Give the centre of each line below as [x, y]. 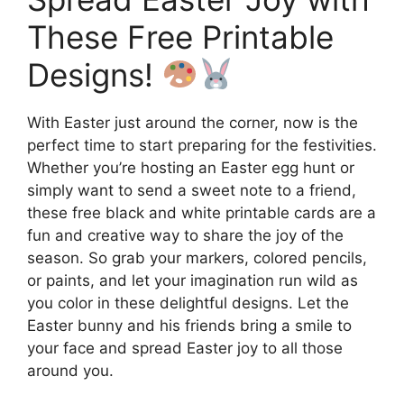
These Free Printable [180, 37]
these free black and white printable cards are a [202, 212]
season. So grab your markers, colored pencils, [197, 257]
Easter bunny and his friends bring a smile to [189, 325]
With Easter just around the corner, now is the [193, 122]
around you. [70, 370]
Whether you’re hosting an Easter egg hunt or [191, 167]
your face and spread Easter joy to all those [185, 348]
